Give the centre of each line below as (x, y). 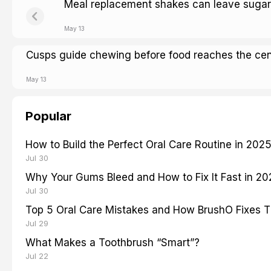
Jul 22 (37, 256)
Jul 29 (37, 223)
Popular (48, 116)
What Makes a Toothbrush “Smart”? (113, 242)
